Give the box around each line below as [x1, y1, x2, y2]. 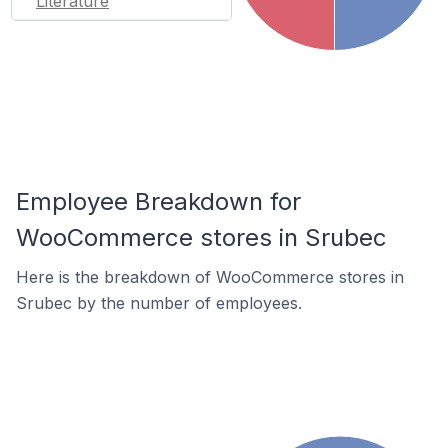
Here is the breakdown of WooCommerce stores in [16, 267, 404, 287]
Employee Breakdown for [16, 187, 301, 216]
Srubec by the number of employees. [16, 293, 302, 313]
